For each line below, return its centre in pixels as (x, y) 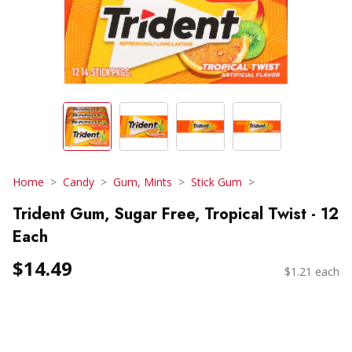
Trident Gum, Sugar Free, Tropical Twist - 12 (176, 214)
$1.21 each (312, 272)
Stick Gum (216, 182)
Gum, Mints (143, 182)
